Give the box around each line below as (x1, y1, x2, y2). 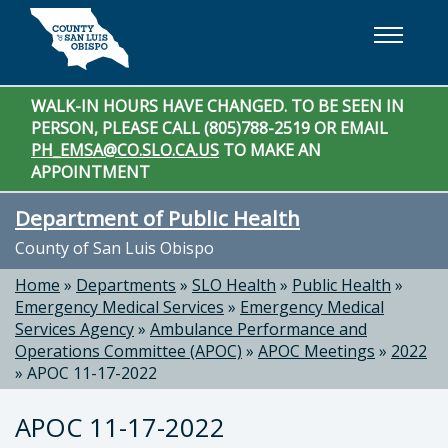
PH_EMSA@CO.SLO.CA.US (31, 139, 219, 161)
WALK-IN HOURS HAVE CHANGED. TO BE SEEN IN (31, 95, 404, 117)
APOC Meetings (258, 340, 375, 362)
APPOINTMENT (31, 161, 150, 183)
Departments (76, 274, 176, 296)
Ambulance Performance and (150, 318, 367, 340)
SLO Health (192, 274, 276, 296)
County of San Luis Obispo (15, 237, 214, 259)
